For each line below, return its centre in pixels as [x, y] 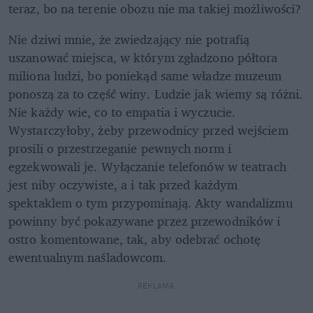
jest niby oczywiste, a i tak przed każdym [123, 184]
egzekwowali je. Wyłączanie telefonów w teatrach [147, 166]
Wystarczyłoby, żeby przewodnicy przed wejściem [148, 130]
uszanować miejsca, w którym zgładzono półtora [143, 57]
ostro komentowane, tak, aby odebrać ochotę [135, 239]
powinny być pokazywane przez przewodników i [145, 220]
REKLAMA [156, 285]
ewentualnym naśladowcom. [88, 257]
